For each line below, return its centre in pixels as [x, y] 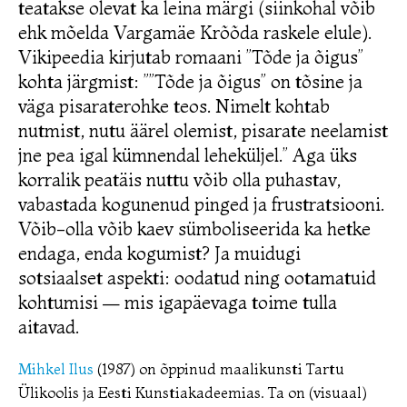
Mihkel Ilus [56, 368]
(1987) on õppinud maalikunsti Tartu [219, 368]
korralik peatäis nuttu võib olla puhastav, [179, 180]
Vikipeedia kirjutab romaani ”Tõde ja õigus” [191, 57]
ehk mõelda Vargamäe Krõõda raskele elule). [195, 33]
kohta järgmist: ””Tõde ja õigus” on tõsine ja [190, 82]
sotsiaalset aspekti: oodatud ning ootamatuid [197, 278]
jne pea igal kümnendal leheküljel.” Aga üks [188, 155]
